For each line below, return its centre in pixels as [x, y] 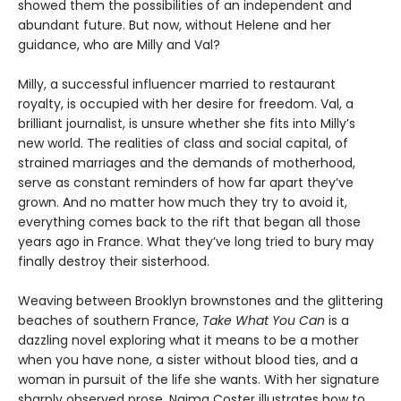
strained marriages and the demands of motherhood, [187, 162]
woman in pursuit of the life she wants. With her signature [199, 379]
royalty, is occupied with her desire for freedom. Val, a [186, 103]
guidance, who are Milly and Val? [119, 44]
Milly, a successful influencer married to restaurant [177, 84]
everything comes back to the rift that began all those [189, 222]
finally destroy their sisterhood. [114, 261]
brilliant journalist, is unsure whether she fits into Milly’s [187, 123]
